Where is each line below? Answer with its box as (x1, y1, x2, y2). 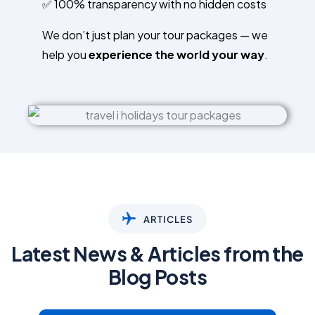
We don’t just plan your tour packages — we (42, 27, 268, 42)
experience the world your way (89, 46, 264, 62)
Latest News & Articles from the (11, 240, 304, 266)
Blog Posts (108, 264, 207, 289)
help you (42, 46, 89, 62)
